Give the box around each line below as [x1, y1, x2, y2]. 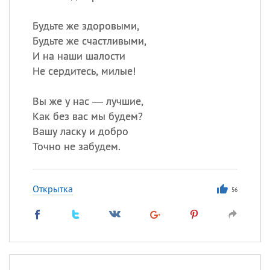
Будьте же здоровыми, [32, 19, 139, 33]
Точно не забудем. [32, 139, 121, 153]
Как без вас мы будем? [32, 109, 143, 123]
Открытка [32, 183, 73, 195]
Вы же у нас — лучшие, [32, 94, 143, 108]
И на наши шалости [32, 49, 125, 63]
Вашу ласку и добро [32, 124, 128, 138]
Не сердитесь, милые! [32, 64, 136, 78]
